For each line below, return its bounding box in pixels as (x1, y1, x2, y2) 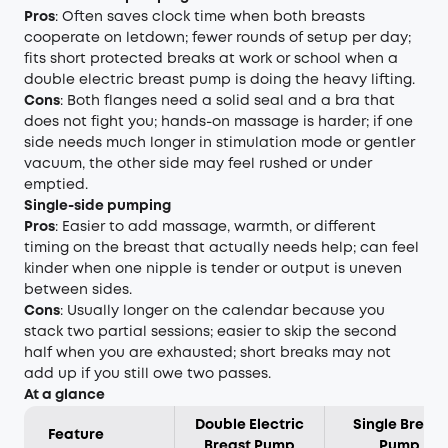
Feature (48, 429, 104, 441)
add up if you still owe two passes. (24, 368, 271, 380)
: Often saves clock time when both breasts (55, 11, 365, 23)
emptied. (24, 179, 88, 191)
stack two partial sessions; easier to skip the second (24, 326, 397, 338)
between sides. (24, 284, 132, 296)
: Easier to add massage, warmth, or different (55, 221, 376, 233)
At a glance (24, 389, 105, 401)
